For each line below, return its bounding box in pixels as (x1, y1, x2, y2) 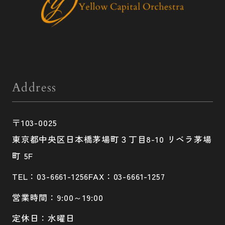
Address (12, 79, 57, 96)
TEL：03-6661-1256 (12, 170, 89, 183)
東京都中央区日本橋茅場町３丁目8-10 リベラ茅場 (12, 133, 212, 146)
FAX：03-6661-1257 (88, 170, 165, 183)
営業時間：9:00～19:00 (12, 191, 103, 204)
